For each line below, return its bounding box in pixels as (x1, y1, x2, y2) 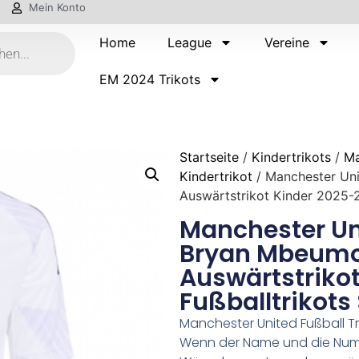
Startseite (179, 148, 239, 165)
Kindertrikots (252, 148, 331, 165)
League (167, 34, 212, 50)
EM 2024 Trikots (99, 71, 201, 87)
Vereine (264, 34, 310, 50)
